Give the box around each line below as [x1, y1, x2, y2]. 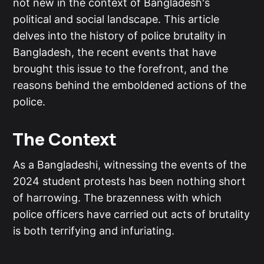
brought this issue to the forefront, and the [13, 62, 229, 75]
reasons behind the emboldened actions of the [13, 78, 247, 91]
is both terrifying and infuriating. [13, 224, 175, 237]
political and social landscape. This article [13, 12, 220, 25]
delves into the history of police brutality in [13, 29, 227, 42]
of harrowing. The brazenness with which [13, 191, 222, 204]
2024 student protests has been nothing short [13, 174, 246, 187]
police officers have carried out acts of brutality [13, 207, 250, 220]
